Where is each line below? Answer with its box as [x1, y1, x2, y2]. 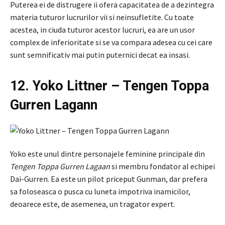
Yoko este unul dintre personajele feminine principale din [10, 148, 205, 159]
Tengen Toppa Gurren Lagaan [10, 161, 110, 171]
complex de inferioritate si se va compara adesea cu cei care [10, 37, 212, 47]
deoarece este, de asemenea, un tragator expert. [10, 198, 175, 209]
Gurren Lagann [10, 96, 97, 113]
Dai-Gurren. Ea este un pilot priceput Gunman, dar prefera [10, 173, 207, 184]
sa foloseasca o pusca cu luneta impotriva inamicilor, [10, 186, 190, 196]
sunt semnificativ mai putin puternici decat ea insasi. [10, 49, 190, 60]
